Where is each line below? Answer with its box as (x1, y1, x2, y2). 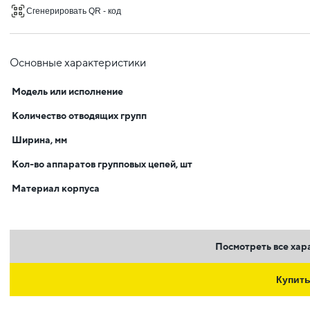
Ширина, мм (12, 134, 67, 145)
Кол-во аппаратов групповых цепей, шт (12, 158, 192, 170)
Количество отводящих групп (12, 110, 147, 121)
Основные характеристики (10, 56, 146, 69)
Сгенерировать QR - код (26, 6, 121, 16)
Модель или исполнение (12, 86, 123, 97)
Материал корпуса (12, 183, 100, 194)
